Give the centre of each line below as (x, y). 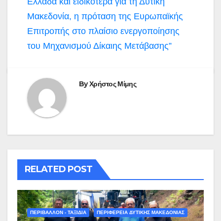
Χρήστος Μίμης (112, 84)
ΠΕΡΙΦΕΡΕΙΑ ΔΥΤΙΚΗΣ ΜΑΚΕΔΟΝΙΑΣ (141, 212)
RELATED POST (59, 169)
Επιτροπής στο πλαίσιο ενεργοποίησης (103, 31)
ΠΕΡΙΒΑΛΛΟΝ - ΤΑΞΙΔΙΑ (58, 212)
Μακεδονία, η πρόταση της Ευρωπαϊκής (105, 16)
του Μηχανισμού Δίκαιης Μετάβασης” (99, 46)
